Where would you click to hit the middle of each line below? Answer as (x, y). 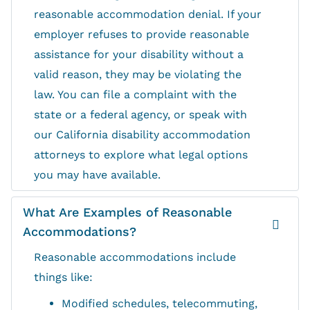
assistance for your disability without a (139, 55)
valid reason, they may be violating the (138, 75)
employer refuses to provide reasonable (142, 35)
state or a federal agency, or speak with (140, 115)
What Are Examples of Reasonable (127, 212)
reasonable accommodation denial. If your (148, 15)
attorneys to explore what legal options (141, 155)
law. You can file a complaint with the (135, 95)
